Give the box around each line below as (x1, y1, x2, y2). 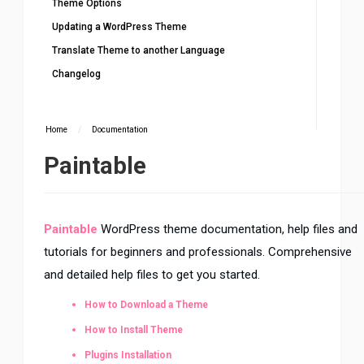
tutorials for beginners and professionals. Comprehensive (44, 244, 352, 259)
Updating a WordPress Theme (52, 20, 187, 32)
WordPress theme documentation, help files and (97, 221, 357, 236)
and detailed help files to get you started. (44, 266, 260, 282)
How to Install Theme (84, 323, 183, 336)
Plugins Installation (84, 349, 171, 361)
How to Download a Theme (84, 298, 208, 310)
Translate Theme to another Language (52, 44, 225, 56)
